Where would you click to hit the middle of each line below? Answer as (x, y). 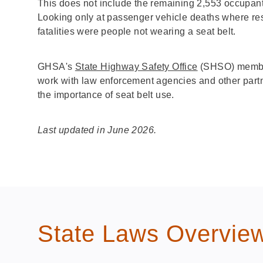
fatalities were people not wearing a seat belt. (137, 31)
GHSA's (56, 66)
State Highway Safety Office (136, 66)
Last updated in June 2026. (97, 130)
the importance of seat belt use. (106, 95)
